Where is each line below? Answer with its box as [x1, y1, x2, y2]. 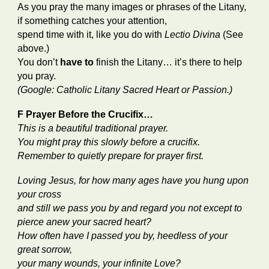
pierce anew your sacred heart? [17, 217, 154, 227]
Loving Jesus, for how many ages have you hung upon [17, 175, 249, 186]
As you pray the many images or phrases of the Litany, [17, 2, 249, 12]
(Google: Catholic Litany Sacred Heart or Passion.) [17, 85, 233, 95]
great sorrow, [17, 244, 75, 255]
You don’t [17, 57, 61, 67]
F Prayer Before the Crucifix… [17, 109, 154, 119]
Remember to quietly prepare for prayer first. [17, 151, 207, 161]
